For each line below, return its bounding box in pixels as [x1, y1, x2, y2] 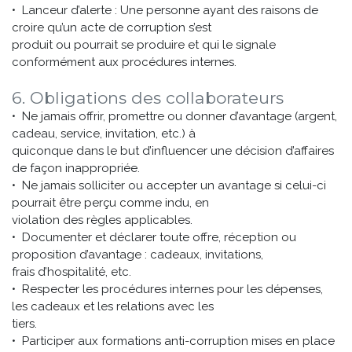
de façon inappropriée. [12, 161, 140, 175]
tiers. [12, 317, 37, 331]
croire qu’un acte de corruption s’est [12, 20, 211, 35]
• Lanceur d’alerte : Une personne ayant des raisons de [12, 3, 318, 17]
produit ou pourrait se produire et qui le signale [12, 38, 276, 52]
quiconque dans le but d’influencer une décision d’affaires [12, 144, 334, 158]
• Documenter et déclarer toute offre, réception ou [12, 230, 296, 244]
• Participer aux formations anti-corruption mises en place [12, 334, 335, 348]
